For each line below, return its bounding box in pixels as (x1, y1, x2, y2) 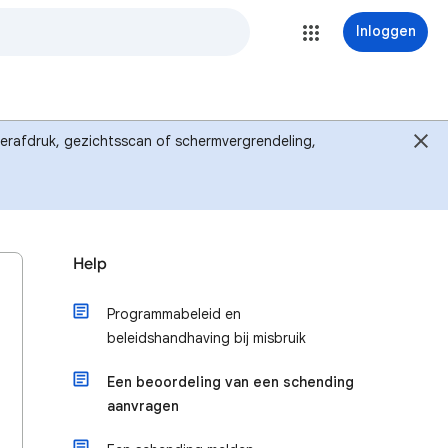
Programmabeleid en (107, 305, 241, 323)
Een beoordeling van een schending (107, 373, 354, 391)
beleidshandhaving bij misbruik (107, 329, 306, 347)
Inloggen (355, 22, 416, 40)
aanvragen (107, 397, 179, 415)
